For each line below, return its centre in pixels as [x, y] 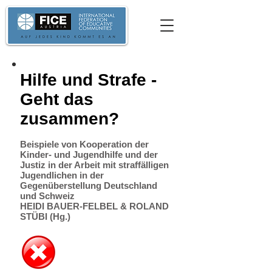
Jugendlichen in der [62, 175]
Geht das [57, 99]
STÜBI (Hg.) [45, 216]
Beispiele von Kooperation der [84, 144]
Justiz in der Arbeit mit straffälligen [94, 165]
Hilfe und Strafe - [88, 80]
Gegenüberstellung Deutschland [89, 185]
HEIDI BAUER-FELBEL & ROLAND [94, 206]
